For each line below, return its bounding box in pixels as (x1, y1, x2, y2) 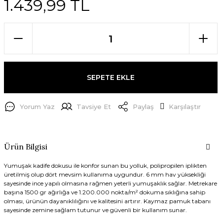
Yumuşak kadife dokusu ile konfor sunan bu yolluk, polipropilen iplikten (3, 162, 207, 170)
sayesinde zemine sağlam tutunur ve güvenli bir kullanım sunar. (3, 206, 187, 214)
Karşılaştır (168, 102, 201, 110)
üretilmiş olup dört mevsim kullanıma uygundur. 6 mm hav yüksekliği (3, 171, 206, 179)
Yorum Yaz (19, 102, 55, 110)
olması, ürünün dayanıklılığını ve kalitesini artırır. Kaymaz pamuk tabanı (3, 197, 211, 205)
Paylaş (132, 102, 154, 110)
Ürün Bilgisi (3, 142, 47, 152)
